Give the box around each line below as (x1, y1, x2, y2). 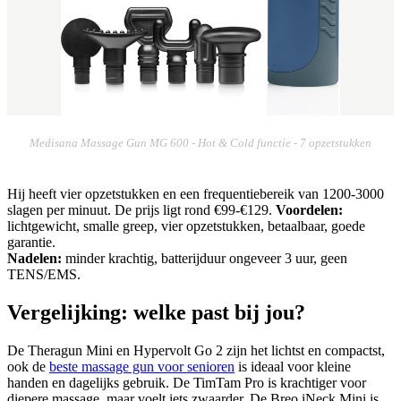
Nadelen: (7, 251, 62, 267)
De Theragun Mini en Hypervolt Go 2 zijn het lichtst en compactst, (7, 343, 385, 359)
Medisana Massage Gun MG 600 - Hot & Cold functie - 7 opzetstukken (30, 137, 371, 150)
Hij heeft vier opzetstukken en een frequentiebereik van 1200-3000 (7, 186, 384, 202)
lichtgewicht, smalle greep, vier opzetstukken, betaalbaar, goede (7, 218, 365, 235)
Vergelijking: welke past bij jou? (7, 301, 305, 325)
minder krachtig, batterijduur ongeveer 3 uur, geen (62, 251, 347, 267)
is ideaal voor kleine (235, 359, 351, 375)
